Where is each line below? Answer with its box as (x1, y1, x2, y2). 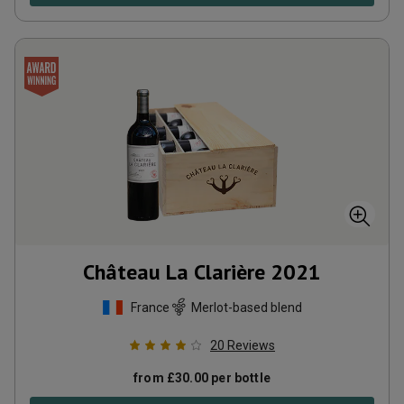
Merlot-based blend (191, 299, 302, 315)
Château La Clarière (83, 258, 265, 286)
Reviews (227, 338, 275, 353)
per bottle (208, 371, 271, 385)
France (131, 299, 170, 315)
